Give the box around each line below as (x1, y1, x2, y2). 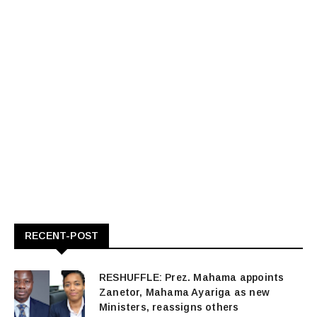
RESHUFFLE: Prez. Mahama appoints (99, 272, 284, 284)
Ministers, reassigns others (99, 301, 239, 313)
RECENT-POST (25, 230, 99, 242)
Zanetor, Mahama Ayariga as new (99, 287, 270, 299)
